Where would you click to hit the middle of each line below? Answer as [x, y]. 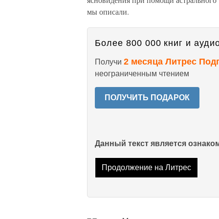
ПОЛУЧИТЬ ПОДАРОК [147, 98]
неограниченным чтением [142, 74]
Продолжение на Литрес [146, 168]
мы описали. [108, 11]
